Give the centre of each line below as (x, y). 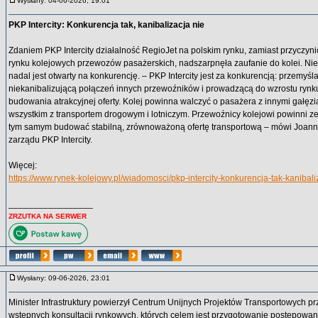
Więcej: (23, 165)
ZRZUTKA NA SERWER (48, 216)
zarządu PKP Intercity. (50, 140)
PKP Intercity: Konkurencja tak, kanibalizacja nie (106, 25)
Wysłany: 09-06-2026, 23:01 (67, 278)
